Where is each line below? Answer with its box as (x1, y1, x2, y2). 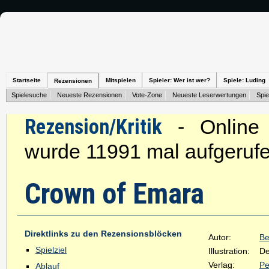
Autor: (208, 232, 231, 242)
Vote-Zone (132, 91, 162, 98)
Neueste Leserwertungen (172, 91, 246, 98)
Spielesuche (11, 91, 47, 98)
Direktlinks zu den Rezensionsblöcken (25, 229, 182, 238)
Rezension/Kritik (25, 115, 162, 139)
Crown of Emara (25, 177, 204, 211)
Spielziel (35, 245, 67, 255)
